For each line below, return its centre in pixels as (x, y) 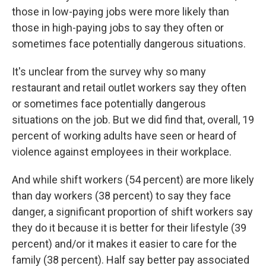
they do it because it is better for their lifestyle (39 (129, 228)
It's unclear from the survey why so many (109, 72)
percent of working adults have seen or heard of (124, 136)
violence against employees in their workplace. (122, 152)
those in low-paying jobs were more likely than (121, 12)
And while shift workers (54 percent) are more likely (133, 180)
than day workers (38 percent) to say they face (121, 196)
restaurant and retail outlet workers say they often (129, 88)
